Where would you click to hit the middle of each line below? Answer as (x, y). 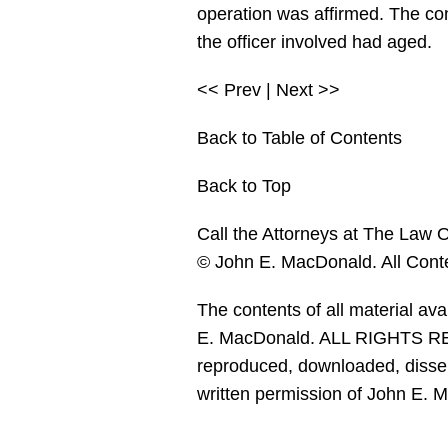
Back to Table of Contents (299, 138)
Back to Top (244, 186)
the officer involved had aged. (314, 42)
